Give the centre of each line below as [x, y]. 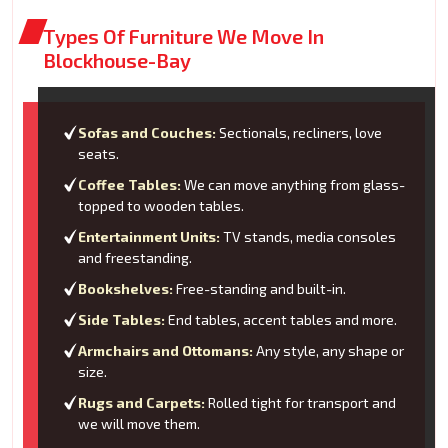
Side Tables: [121, 320]
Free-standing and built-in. [259, 289]
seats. [98, 154]
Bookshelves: [125, 289]
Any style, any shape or [328, 351]
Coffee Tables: [129, 185]
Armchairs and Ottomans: [165, 351]
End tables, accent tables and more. [281, 320]
